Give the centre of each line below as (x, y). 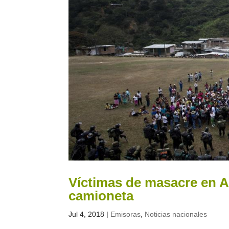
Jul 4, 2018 (87, 214)
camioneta (101, 196)
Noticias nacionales (176, 214)
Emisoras (126, 214)
